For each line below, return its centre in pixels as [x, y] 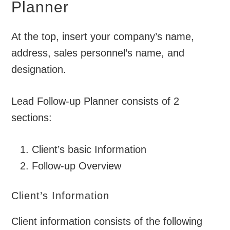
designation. [39, 69]
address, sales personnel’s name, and [98, 53]
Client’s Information [61, 195]
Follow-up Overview [77, 166]
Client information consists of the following [107, 221]
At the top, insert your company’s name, [103, 36]
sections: [32, 117]
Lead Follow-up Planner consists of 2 [95, 101]
